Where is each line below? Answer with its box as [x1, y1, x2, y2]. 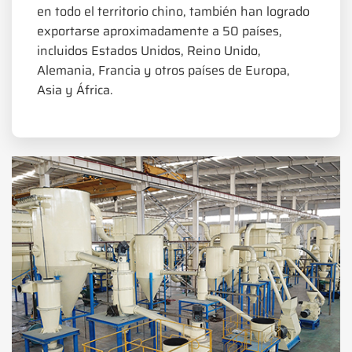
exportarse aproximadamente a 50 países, [37, 21, 282, 42]
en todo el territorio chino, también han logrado [37, 2, 310, 22]
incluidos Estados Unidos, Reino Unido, [37, 41, 261, 61]
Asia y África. [37, 80, 113, 101]
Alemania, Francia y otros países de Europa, [37, 60, 290, 81]
